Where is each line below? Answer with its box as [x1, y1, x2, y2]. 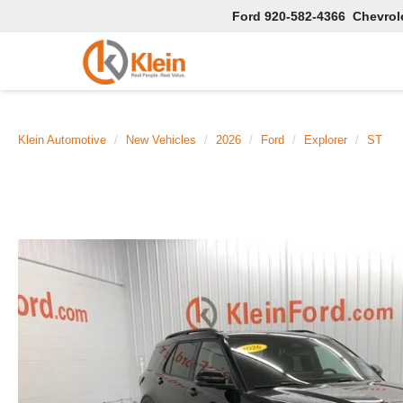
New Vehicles [126, 133, 196, 147]
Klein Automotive [18, 133, 106, 147]
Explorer [304, 133, 347, 147]
